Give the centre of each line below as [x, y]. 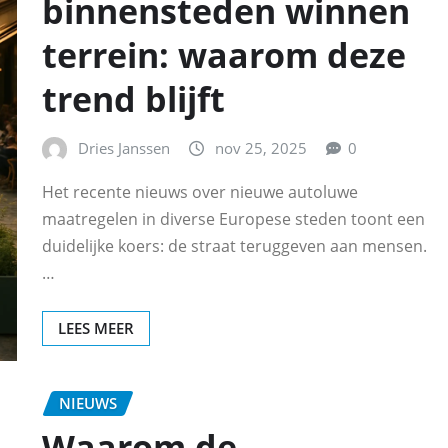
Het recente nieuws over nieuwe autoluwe [200, 191]
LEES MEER [96, 327]
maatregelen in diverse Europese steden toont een [233, 218]
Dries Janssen [124, 148]
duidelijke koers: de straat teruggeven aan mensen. [234, 245]
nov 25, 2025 [261, 148]
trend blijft [133, 99]
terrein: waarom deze [224, 55]
